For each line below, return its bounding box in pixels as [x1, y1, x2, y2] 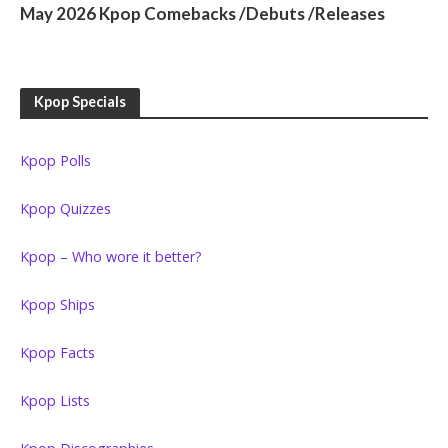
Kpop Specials [34, 93, 126, 111]
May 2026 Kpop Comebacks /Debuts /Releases [20, 3, 385, 25]
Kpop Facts [20, 343, 95, 363]
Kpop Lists [20, 391, 90, 411]
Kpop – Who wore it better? [20, 247, 202, 267]
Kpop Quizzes [20, 199, 111, 219]
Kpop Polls [20, 151, 91, 171]
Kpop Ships [20, 295, 95, 315]
